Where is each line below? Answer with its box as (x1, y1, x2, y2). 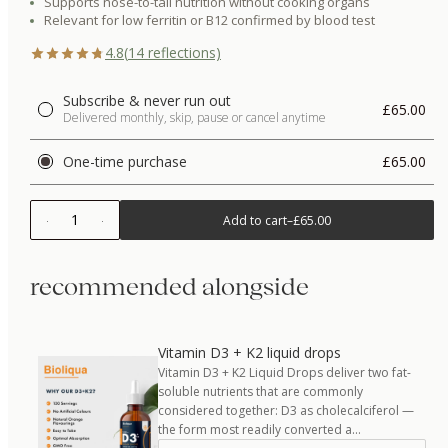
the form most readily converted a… (158, 421, 361, 438)
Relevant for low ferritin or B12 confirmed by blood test (44, 11, 375, 29)
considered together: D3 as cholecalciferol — (158, 402, 414, 419)
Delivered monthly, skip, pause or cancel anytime (63, 109, 326, 126)
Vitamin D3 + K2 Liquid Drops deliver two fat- (158, 364, 411, 381)
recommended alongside (30, 274, 309, 300)
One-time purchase (63, 151, 187, 171)
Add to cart (223, 211, 287, 229)
